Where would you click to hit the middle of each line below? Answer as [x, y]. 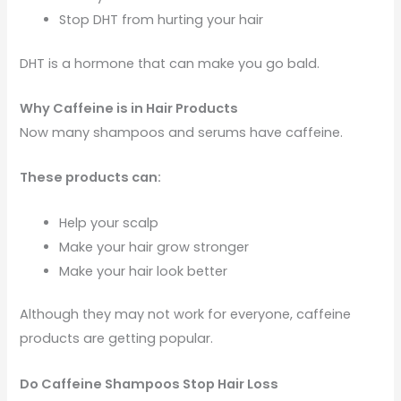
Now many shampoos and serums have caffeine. [182, 132]
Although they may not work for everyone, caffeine [186, 315]
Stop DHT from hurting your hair [162, 19]
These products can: [91, 178]
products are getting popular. [117, 339]
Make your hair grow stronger [154, 247]
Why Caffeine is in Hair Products [129, 108]
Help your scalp [109, 222]
